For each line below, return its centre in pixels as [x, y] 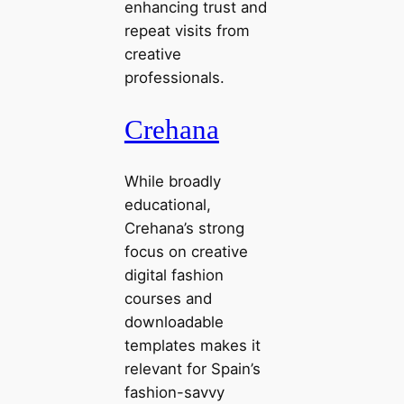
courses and [168, 298]
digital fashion [174, 275]
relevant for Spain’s [192, 368]
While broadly [172, 181]
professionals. [174, 78]
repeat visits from [187, 31]
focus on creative [186, 251]
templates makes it [192, 345]
